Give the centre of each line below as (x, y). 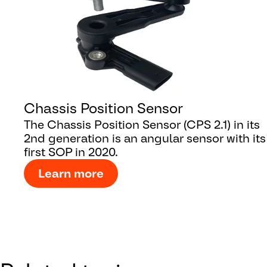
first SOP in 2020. (71, 152)
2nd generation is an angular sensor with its (145, 138)
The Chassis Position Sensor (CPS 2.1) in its (142, 124)
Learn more (71, 173)
